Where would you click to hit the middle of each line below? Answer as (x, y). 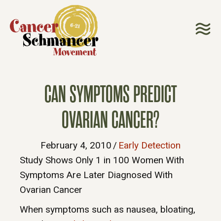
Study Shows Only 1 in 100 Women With (102, 160)
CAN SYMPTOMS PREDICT (110, 95)
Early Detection (149, 146)
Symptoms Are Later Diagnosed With (96, 175)
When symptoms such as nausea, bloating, (108, 210)
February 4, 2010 (76, 146)
